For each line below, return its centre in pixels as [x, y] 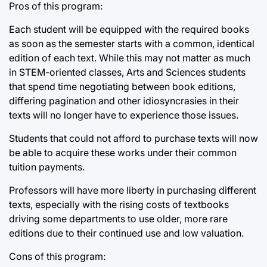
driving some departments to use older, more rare [118, 219]
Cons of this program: [57, 257]
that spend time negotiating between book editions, [122, 87]
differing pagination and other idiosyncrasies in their [124, 101]
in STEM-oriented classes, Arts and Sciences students [127, 72]
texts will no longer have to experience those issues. [124, 115]
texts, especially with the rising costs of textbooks [119, 205]
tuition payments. [47, 167]
